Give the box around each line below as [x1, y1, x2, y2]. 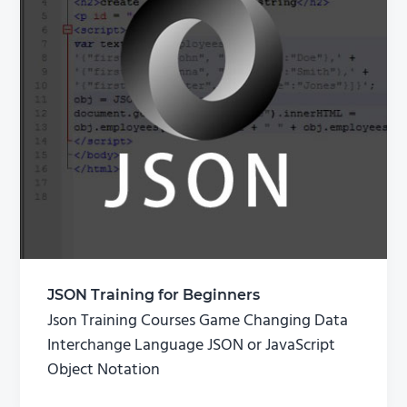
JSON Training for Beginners [47, 285, 261, 303]
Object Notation [47, 356, 161, 383]
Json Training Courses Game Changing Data [47, 307, 349, 334]
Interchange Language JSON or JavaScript [47, 332, 336, 359]
